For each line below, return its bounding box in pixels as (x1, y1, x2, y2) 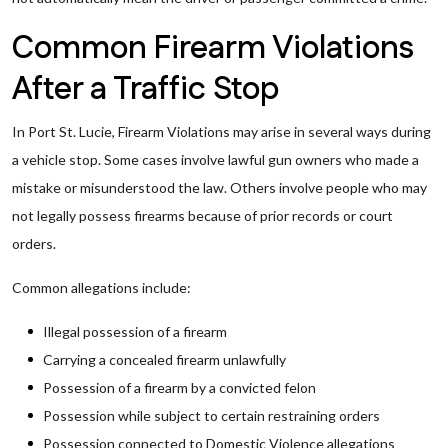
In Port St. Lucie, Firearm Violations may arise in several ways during (12, 123, 431, 140)
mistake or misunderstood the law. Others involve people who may (12, 179, 427, 196)
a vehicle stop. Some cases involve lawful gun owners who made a (12, 151, 419, 168)
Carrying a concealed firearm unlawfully (43, 351, 286, 368)
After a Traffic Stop (12, 67, 279, 112)
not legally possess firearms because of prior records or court (12, 207, 393, 224)
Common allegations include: (12, 279, 191, 296)
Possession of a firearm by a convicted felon (43, 379, 316, 396)
